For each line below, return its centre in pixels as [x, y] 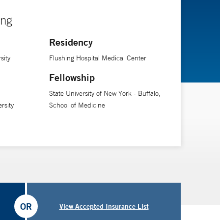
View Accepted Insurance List [104, 206]
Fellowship [72, 77]
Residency [71, 42]
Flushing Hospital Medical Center [97, 58]
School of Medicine [77, 105]
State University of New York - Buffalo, [105, 93]
